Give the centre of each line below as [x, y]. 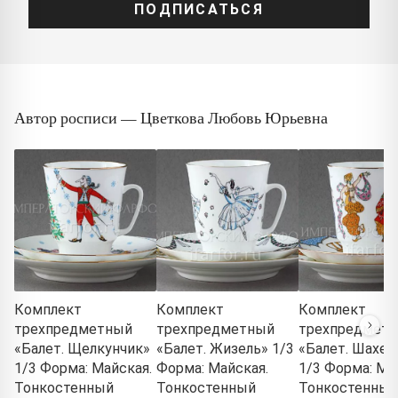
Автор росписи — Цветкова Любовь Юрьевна [171, 118]
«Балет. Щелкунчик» [82, 349]
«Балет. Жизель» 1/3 [225, 349]
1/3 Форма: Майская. [83, 369]
